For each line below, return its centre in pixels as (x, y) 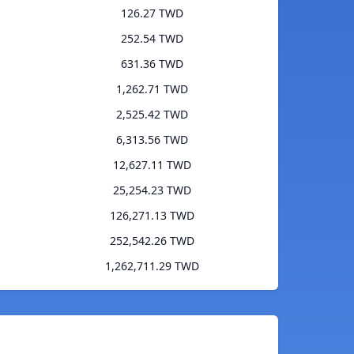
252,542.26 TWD (152, 241)
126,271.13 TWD (152, 216)
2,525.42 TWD (152, 115)
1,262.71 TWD (152, 89)
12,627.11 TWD (152, 165)
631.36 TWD (152, 64)
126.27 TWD (152, 13)
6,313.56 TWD (152, 140)
